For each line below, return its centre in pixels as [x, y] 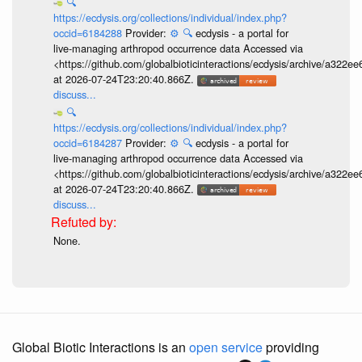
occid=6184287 [89, 142]
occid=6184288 [89, 33]
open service [226, 347]
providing [291, 347]
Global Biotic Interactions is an [101, 347]
